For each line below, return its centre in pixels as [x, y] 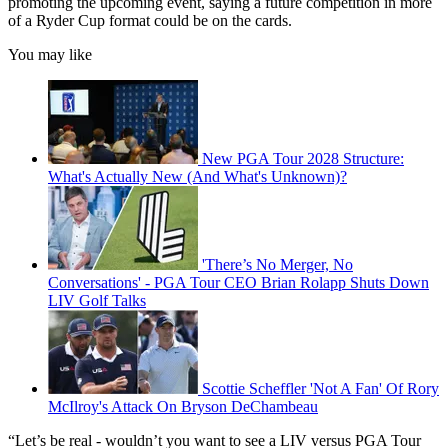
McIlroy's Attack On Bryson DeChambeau [183, 407]
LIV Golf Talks [97, 301]
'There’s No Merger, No [277, 265]
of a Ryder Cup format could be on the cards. [150, 21]
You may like [50, 55]
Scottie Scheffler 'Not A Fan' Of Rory [320, 389]
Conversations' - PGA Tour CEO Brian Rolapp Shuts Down [238, 283]
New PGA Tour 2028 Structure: [303, 159]
